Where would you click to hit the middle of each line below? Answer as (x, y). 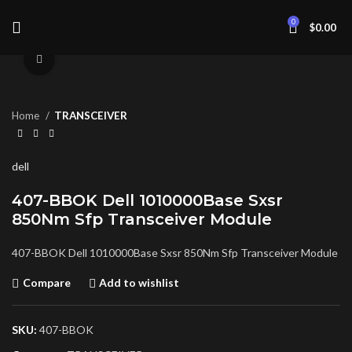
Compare (46, 282)
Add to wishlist (139, 282)
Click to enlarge (94, 60)
